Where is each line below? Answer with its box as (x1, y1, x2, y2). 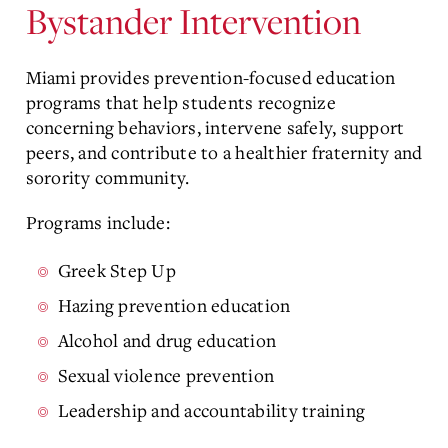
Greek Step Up (57, 258, 176, 282)
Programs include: (25, 210, 170, 234)
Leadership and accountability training (57, 398, 365, 422)
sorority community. (25, 165, 190, 189)
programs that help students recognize (25, 90, 336, 114)
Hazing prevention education (57, 293, 291, 317)
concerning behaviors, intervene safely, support (25, 115, 405, 139)
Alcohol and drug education (57, 328, 276, 352)
